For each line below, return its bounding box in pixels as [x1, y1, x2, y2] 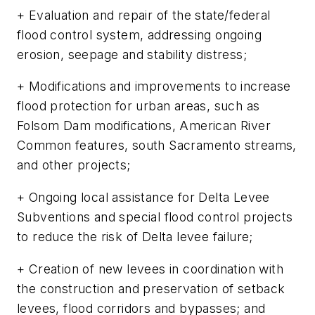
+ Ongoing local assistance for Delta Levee [17, 189, 270, 205]
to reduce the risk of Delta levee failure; [17, 229, 253, 244]
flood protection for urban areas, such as [17, 98, 260, 114]
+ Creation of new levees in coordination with [17, 261, 283, 276]
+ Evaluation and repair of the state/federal [17, 7, 271, 22]
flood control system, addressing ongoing [17, 27, 262, 42]
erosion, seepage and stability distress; [17, 46, 247, 62]
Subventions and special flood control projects [17, 209, 293, 224]
